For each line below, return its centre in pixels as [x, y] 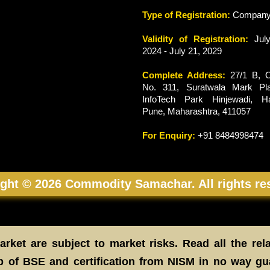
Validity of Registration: [195, 39]
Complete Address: [184, 75]
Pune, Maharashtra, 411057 [196, 111]
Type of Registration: [186, 15]
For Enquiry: [169, 135]
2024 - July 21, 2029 [182, 51]
